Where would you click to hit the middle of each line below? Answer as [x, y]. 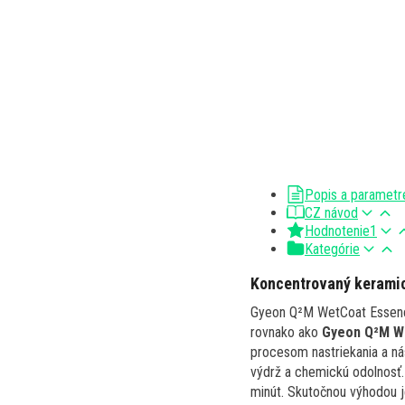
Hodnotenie [337, 231]
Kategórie [332, 250]
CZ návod [331, 213]
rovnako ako [286, 333]
